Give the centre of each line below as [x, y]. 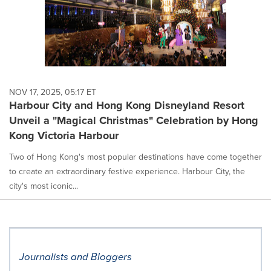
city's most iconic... [44, 185]
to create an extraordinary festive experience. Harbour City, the [127, 171]
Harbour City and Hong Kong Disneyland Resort [127, 105]
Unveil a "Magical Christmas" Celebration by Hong [134, 120]
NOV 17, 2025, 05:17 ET [53, 92]
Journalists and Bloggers [76, 256]
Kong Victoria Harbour [64, 135]
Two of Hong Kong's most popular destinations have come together [135, 156]
